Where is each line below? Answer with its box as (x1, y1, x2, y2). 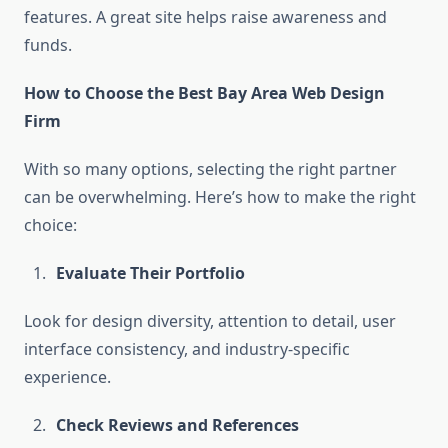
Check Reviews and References (56, 414, 299, 437)
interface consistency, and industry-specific (24, 338, 350, 361)
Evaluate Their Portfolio (56, 262, 245, 285)
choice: (24, 214, 77, 237)
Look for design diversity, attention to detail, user (24, 310, 396, 333)
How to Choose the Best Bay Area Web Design (24, 82, 385, 105)
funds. (24, 34, 72, 57)
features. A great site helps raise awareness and (24, 6, 387, 29)
